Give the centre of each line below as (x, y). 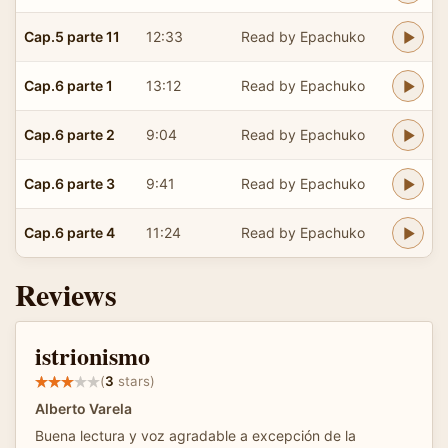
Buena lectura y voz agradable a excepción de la (195, 435)
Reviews (66, 293)
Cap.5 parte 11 (72, 36)
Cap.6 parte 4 (69, 232)
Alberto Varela (83, 408)
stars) (134, 381)
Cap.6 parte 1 (68, 85)
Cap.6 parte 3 (69, 183)
